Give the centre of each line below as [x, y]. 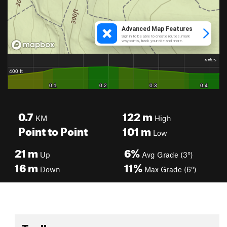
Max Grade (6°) [169, 169]
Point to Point [53, 129]
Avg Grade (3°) [166, 155]
